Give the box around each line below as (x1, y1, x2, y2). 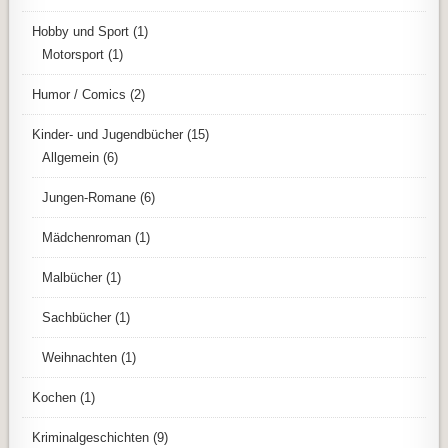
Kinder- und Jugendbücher (32, 126, 184, 142)
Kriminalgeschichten (32, 429, 150, 445)
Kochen (32, 389, 77, 405)
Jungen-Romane (42, 189, 137, 205)
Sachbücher (42, 309, 112, 325)
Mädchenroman (42, 229, 132, 245)
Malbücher (42, 269, 103, 285)
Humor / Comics (32, 86, 127, 102)
